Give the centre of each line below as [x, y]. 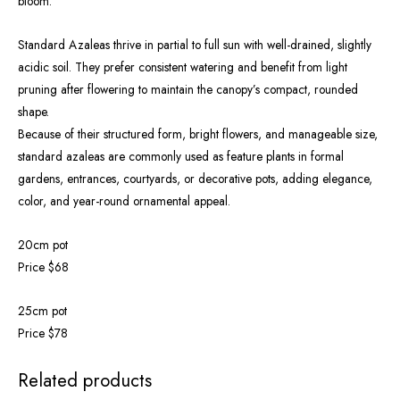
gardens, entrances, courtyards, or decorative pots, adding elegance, [195, 179]
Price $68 [43, 267]
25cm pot [42, 311]
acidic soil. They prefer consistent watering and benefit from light [183, 67]
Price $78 [43, 333]
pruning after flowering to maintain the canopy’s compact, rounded [188, 90]
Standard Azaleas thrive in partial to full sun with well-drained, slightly [195, 45]
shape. [33, 112]
